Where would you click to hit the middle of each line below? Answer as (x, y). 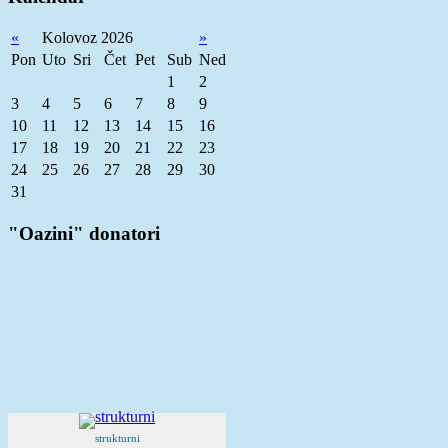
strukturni (117, 438)
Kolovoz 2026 (87, 38)
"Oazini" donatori (84, 234)
